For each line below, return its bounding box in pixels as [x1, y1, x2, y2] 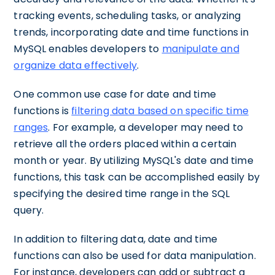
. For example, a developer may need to [48, 120, 243, 134]
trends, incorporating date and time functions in [14, 25, 249, 39]
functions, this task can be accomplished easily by [14, 170, 260, 184]
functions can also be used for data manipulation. [14, 249, 256, 263]
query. [14, 203, 44, 217]
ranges [14, 120, 48, 134]
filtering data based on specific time [71, 104, 249, 118]
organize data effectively [14, 58, 137, 72]
